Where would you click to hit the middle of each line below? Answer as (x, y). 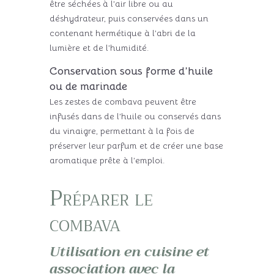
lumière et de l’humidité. (99, 48)
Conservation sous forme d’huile (131, 71)
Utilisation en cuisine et (129, 252)
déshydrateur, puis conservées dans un (129, 19)
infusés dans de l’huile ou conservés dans (135, 117)
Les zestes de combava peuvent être (123, 102)
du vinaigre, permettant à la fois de (122, 131)
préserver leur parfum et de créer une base (136, 146)
